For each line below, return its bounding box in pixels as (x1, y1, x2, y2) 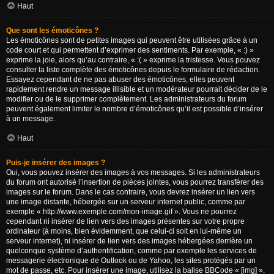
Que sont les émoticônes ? (6, 26, 98, 35)
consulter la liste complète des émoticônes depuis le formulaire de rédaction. (6, 65, 260, 74)
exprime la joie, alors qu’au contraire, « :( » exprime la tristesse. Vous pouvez (6, 56, 260, 64)
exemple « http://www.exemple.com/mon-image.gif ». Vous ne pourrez (6, 207, 237, 216)
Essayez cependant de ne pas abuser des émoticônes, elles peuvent (6, 75, 234, 84)
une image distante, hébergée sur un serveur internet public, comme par (6, 198, 245, 206)
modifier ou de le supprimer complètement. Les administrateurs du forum (6, 95, 246, 103)
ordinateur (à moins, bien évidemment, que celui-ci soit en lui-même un (6, 227, 242, 235)
